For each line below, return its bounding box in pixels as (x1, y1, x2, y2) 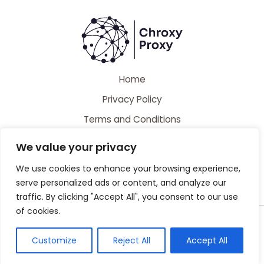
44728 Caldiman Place (97, 228, 167, 237)
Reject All (113, 235, 150, 246)
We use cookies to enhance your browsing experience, (16, 163, 240, 174)
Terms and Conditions (83, 113, 181, 126)
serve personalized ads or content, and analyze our (16, 177, 226, 189)
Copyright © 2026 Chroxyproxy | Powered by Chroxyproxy (46, 214, 218, 223)
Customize (31, 235, 77, 246)
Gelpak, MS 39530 (104, 242, 160, 252)
